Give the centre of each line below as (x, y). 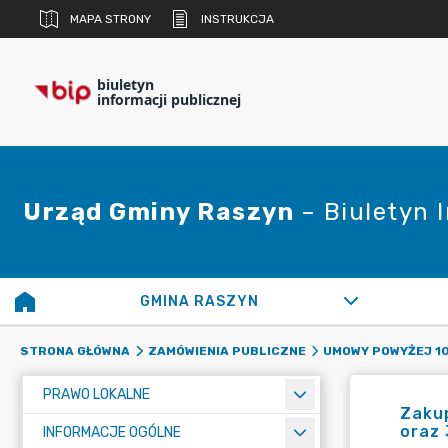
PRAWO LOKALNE (96, 394)
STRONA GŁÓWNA (75, 351)
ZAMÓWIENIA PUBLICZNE (226, 351)
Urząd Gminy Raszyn (162, 212)
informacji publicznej (169, 99)
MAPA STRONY (110, 19)
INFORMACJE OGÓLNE (112, 432)
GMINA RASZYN (199, 301)
